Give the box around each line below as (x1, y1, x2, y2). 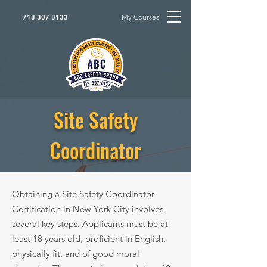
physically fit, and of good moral (12, 248, 139, 259)
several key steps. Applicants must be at (12, 218, 168, 229)
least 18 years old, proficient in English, (12, 233, 166, 244)
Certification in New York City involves (12, 203, 163, 215)
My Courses (122, 13, 159, 21)
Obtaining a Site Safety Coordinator (12, 188, 154, 200)
